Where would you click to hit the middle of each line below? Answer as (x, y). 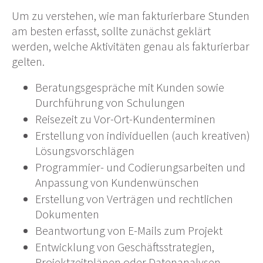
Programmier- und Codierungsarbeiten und (140, 167)
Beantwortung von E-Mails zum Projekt (129, 231)
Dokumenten (67, 214)
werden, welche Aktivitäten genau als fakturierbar (131, 46)
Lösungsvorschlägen (85, 151)
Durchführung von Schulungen (110, 103)
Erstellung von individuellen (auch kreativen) (143, 136)
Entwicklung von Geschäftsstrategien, (125, 247)
